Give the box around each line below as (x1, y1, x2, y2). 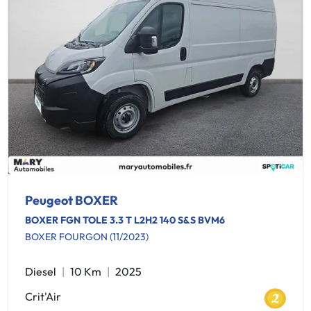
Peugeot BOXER (25, 192, 118, 208)
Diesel (25, 264, 56, 278)
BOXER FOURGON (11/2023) (25, 230, 149, 243)
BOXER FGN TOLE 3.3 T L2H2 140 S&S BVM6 (25, 214, 225, 226)
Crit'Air (25, 289, 61, 303)
